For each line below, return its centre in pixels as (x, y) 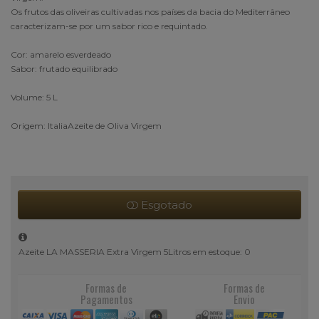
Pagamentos (106, 299)
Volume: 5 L (34, 97)
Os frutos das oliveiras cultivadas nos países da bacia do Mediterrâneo (150, 11)
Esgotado (165, 204)
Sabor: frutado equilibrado (64, 68)
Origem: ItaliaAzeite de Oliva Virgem (86, 125)
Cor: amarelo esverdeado (61, 54)
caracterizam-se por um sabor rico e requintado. (109, 26)
